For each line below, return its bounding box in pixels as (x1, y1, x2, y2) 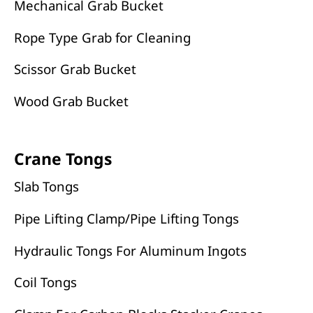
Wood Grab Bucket (13, 92, 129, 110)
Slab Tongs (13, 177, 79, 196)
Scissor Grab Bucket (13, 60, 136, 78)
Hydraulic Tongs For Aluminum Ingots (13, 241, 247, 259)
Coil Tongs (13, 273, 77, 291)
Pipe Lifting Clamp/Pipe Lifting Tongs (13, 209, 239, 227)
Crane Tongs (13, 147, 112, 170)
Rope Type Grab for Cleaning (13, 28, 191, 46)
